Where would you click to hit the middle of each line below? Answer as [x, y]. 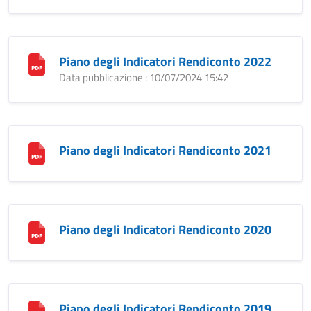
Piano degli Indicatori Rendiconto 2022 [165, 61]
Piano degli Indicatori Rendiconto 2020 [165, 229]
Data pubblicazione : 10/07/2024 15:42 [144, 77]
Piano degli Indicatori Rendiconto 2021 [165, 150]
